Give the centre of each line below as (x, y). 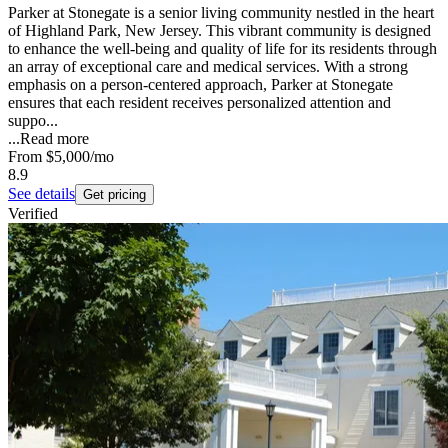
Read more (54, 139)
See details (41, 194)
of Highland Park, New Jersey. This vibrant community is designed (219, 31)
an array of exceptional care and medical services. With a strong (208, 67)
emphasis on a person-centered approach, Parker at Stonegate (200, 85)
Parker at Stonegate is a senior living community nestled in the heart (221, 13)
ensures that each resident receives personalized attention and (199, 103)
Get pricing (114, 195)
